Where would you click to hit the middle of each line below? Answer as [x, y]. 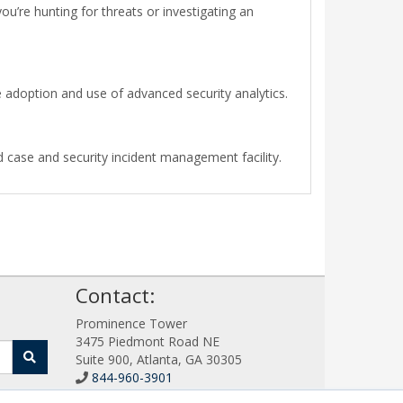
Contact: [115, 295]
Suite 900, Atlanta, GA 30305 [158, 359]
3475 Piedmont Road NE [147, 341]
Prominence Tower [131, 323]
